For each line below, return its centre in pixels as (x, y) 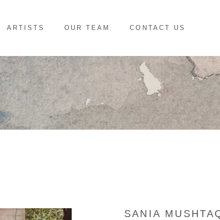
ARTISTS (26, 28)
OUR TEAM (87, 28)
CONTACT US (158, 28)
